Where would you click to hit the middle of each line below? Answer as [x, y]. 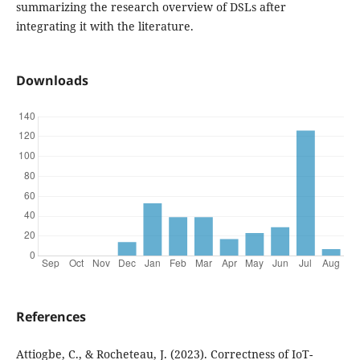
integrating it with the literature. [104, 26]
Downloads [52, 81]
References [51, 317]
